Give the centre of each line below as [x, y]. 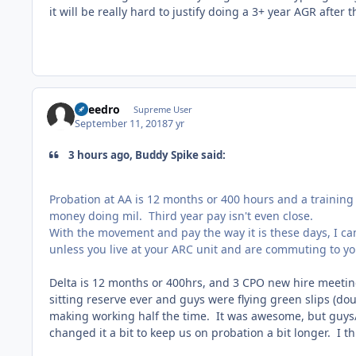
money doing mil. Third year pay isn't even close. [184, 215]
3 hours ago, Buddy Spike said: [146, 155]
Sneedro [98, 110]
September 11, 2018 [122, 124]
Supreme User [163, 110]
